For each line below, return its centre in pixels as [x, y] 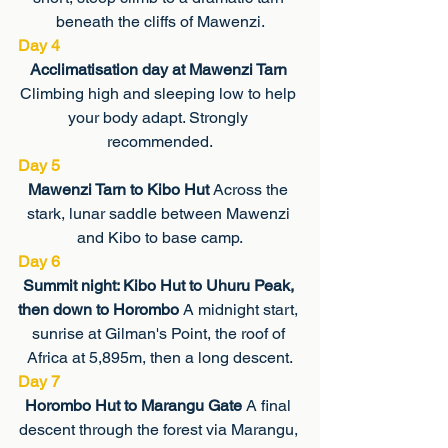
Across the [252, 189]
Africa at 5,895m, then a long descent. [160, 357]
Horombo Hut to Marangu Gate [135, 405]
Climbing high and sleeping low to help [160, 93]
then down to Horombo [100, 309]
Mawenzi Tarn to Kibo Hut [120, 189]
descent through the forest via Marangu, [160, 429]
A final [270, 405]
